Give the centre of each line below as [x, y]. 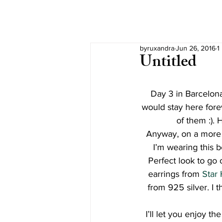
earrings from [175, 174]
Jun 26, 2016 [196, 48]
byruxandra [157, 48]
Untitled [168, 63]
